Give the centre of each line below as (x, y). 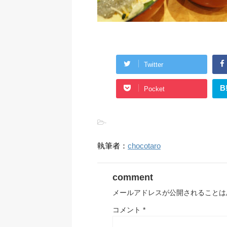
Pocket (154, 89)
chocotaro (144, 146)
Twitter (154, 64)
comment (133, 178)
